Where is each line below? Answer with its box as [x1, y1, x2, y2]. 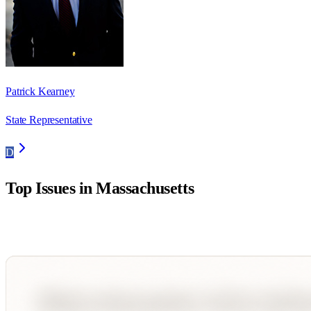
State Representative [6, 114, 92, 126]
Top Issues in [6, 179, 96, 198]
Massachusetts [96, 179, 194, 198]
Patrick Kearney [6, 85, 75, 98]
